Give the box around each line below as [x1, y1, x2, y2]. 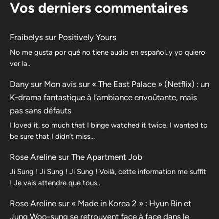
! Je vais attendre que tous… [10, 178, 102, 188]
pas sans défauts [10, 105, 71, 115]
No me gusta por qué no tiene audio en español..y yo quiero [10, 47, 205, 57]
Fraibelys [10, 32, 43, 43]
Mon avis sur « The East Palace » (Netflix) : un [44, 79, 209, 89]
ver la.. [10, 59, 30, 68]
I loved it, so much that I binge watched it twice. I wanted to [10, 120, 208, 130]
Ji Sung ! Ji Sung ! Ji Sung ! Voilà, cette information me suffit [10, 167, 206, 176]
